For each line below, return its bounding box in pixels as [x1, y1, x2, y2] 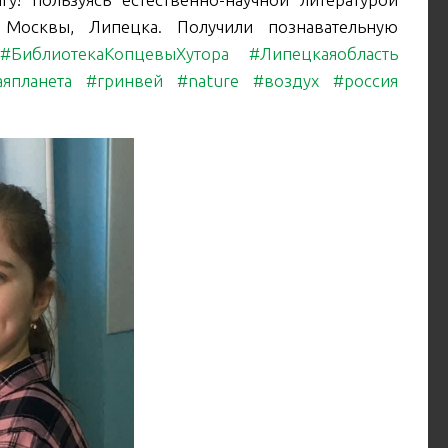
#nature [176, 71, 239, 91]
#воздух [252, 71, 319, 91]
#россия [333, 71, 398, 91]
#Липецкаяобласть [249, 44, 399, 64]
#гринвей [85, 71, 163, 91]
